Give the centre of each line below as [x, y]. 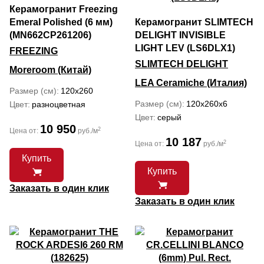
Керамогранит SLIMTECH [194, 22]
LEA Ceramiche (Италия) [191, 83]
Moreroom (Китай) [50, 70]
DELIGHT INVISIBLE [180, 35]
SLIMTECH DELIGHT [181, 64]
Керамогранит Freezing [64, 9]
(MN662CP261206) [50, 35]
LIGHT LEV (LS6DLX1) [185, 48]
